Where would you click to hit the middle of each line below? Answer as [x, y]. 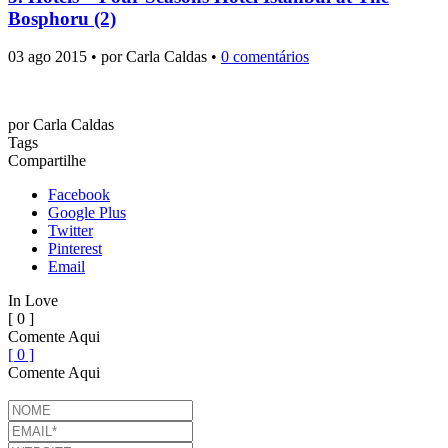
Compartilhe [47, 161]
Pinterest [75, 249]
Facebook [79, 195]
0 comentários [265, 57]
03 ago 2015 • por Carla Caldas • [114, 57]
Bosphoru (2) [62, 18]
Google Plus [87, 213]
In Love [33, 301]
